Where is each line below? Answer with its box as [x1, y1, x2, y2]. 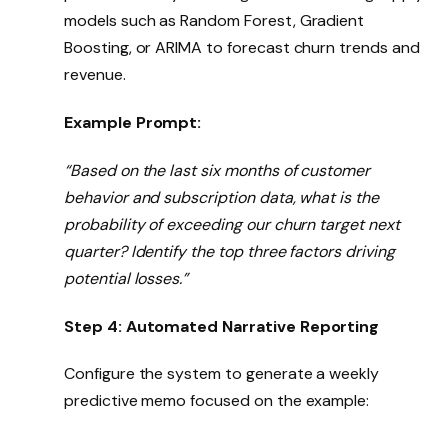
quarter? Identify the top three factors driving [64, 240, 395, 262]
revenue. [64, 64, 126, 86]
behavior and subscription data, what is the [64, 186, 379, 208]
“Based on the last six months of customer [64, 159, 371, 181]
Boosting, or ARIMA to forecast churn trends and [64, 37, 420, 59]
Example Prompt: [64, 112, 202, 134]
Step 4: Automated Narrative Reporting [64, 315, 380, 337]
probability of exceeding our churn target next [64, 213, 400, 235]
